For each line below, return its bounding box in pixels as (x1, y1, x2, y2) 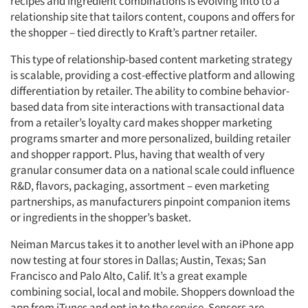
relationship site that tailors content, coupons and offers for (10, 9, 295, 25)
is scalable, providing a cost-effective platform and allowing (10, 67, 295, 83)
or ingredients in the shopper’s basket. (10, 210, 191, 225)
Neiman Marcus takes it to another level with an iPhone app (10, 236, 294, 252)
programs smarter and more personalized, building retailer (10, 131, 291, 146)
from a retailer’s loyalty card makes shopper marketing (10, 115, 272, 131)
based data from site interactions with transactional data (10, 99, 285, 115)
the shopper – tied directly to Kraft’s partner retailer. (10, 25, 257, 41)
